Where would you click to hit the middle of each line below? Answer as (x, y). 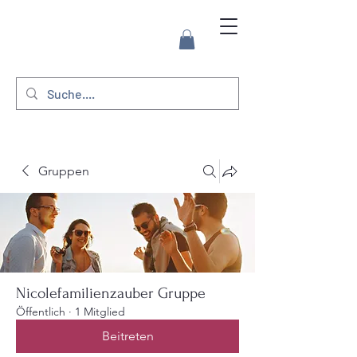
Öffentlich (41, 312)
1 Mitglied (100, 312)
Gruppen (64, 171)
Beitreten (127, 336)
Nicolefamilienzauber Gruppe (111, 294)
